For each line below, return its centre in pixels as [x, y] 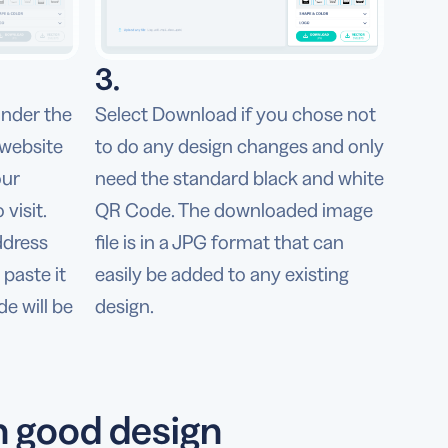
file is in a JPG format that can [219, 242]
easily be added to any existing [221, 274]
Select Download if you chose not [235, 114]
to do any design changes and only [239, 146]
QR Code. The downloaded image [233, 210]
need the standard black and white [239, 178]
